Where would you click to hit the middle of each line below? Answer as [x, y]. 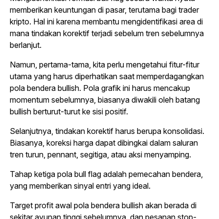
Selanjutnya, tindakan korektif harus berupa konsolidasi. [107, 131]
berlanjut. [26, 45]
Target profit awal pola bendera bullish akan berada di [103, 205]
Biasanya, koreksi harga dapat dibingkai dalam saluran [104, 142]
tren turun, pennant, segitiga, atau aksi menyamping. [100, 154]
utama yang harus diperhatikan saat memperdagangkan [107, 76]
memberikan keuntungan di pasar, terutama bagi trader [104, 10]
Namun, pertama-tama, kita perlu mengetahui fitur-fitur [105, 64]
